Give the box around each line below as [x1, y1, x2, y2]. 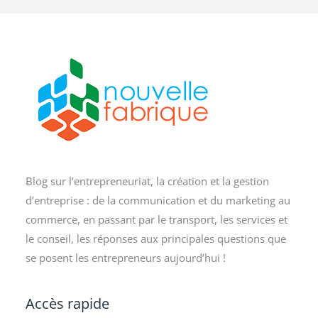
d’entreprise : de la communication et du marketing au [25, 193, 290, 208]
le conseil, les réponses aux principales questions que [25, 231, 286, 246]
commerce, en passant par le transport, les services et [25, 212, 287, 227]
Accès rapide [25, 293, 109, 313]
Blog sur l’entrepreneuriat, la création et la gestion [25, 174, 269, 189]
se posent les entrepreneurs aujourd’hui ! [25, 251, 226, 265]
